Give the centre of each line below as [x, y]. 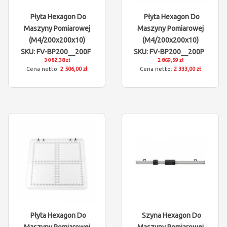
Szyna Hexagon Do [172, 215]
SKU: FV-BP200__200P [169, 52]
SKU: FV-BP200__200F [55, 52]
